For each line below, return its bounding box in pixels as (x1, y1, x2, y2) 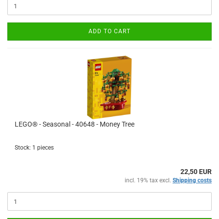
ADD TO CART (88, 28, 131, 35)
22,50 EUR (180, 168, 212, 175)
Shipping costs (173, 177, 212, 184)
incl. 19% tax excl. (125, 177, 173, 184)
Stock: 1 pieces (15, 144, 54, 151)
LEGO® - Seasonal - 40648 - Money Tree (15, 120, 134, 128)
